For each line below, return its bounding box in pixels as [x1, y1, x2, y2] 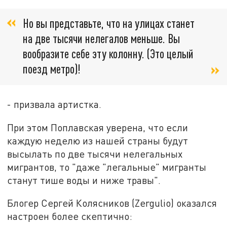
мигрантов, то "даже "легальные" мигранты [7, 161, 207, 173]
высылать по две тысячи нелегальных [7, 147, 183, 160]
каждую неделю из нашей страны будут [7, 134, 188, 146]
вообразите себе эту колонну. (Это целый [23, 46, 194, 61]
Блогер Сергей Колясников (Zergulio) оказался [7, 197, 217, 209]
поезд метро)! [23, 61, 81, 76]
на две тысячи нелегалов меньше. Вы [23, 30, 180, 46]
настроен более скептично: [7, 210, 133, 222]
